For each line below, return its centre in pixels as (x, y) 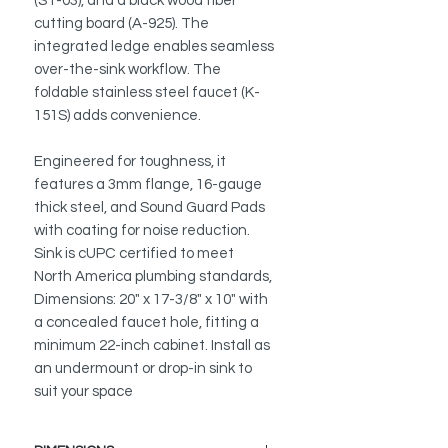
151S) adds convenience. (117, 116)
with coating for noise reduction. (142, 231)
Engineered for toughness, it (130, 162)
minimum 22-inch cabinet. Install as (152, 346)
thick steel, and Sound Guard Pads (149, 208)
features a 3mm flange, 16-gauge (148, 185)
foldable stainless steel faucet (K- (147, 93)
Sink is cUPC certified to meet (134, 254)
